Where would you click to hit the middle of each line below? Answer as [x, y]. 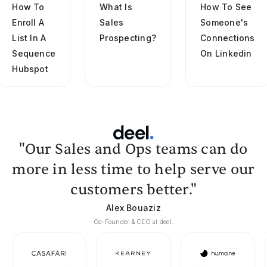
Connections [228, 38]
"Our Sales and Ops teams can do [133, 149]
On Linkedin [226, 53]
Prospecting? [128, 38]
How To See [226, 7]
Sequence [34, 53]
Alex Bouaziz [133, 208]
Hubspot [30, 69]
